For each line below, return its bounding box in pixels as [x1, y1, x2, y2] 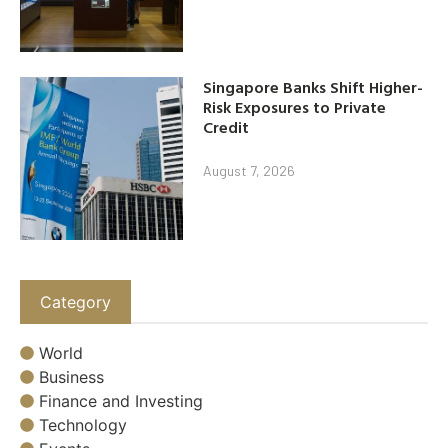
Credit [203, 114, 250, 139]
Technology [39, 415, 127, 436]
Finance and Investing [39, 391, 203, 412]
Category [40, 291, 111, 312]
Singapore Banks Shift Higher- [203, 74, 424, 99]
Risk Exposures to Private [203, 94, 387, 119]
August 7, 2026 [203, 161, 296, 179]
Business [39, 367, 104, 388]
